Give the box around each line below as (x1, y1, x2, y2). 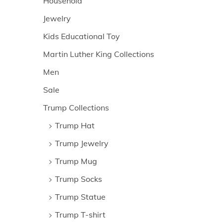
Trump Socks (55, 174, 102, 184)
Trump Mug (55, 156, 97, 166)
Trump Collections (43, 103, 109, 113)
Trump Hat (55, 120, 95, 131)
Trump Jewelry (55, 138, 109, 149)
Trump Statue (55, 192, 106, 202)
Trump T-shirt (55, 210, 106, 220)
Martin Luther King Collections (43, 49, 154, 59)
